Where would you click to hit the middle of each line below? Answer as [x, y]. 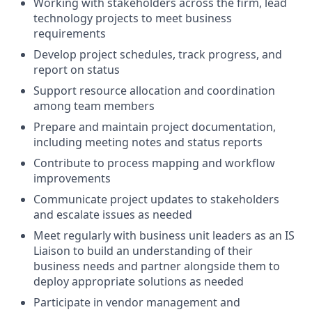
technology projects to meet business [133, 18]
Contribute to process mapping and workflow [154, 163]
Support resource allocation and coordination [154, 91]
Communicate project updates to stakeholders [156, 200]
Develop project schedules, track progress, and [158, 55]
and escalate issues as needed [113, 215]
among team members [94, 106]
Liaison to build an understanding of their [143, 251]
